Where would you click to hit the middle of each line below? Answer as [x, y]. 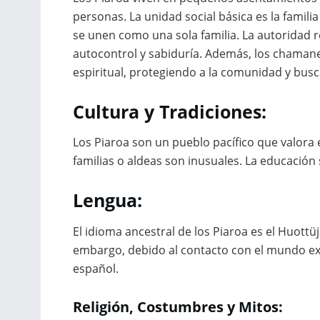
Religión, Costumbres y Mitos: [178, 307]
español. [96, 268]
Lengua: [107, 200]
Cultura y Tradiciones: [170, 111]
